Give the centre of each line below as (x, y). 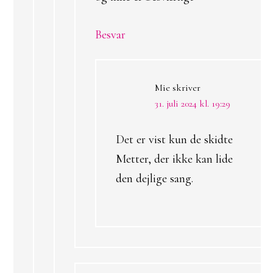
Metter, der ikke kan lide (174, 159)
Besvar (110, 35)
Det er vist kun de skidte (174, 140)
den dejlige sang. (154, 179)
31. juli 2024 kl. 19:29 (193, 104)
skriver (186, 88)
